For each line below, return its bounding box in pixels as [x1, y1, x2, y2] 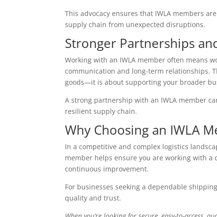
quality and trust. [65, 193, 122, 203]
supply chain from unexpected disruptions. [65, 20, 206, 30]
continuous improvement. [65, 164, 149, 174]
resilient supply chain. [65, 107, 138, 116]
